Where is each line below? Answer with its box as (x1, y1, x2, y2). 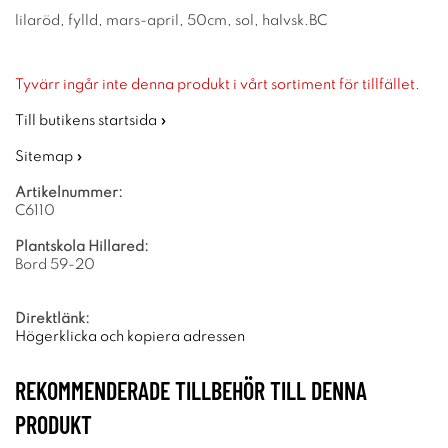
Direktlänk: (15, 312, 90, 326)
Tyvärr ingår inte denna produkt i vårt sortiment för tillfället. (15, 78, 420, 92)
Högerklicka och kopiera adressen (15, 330, 245, 344)
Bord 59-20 (15, 258, 95, 272)
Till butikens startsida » (15, 114, 167, 128)
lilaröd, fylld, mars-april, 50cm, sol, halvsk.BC (15, 14, 327, 28)
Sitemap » (15, 150, 83, 164)
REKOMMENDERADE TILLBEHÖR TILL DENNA (15, 376, 367, 405)
